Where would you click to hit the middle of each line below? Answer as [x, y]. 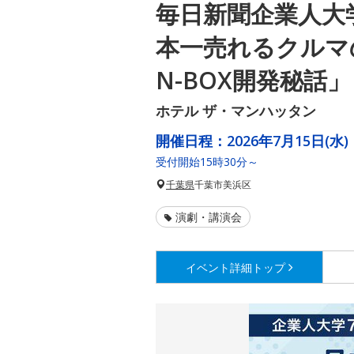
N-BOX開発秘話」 [253, 81]
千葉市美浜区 [223, 185]
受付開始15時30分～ [207, 162]
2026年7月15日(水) [288, 141]
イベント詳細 [219, 268]
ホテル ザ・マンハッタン [236, 111]
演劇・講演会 [209, 217]
